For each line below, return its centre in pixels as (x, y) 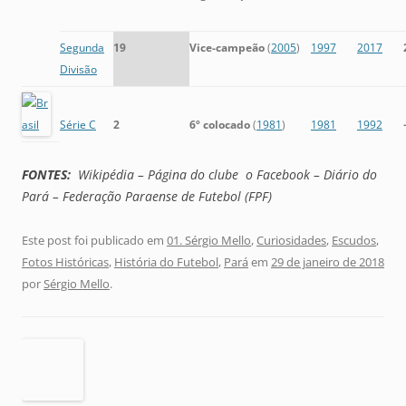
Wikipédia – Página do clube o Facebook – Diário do (224, 175)
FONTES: (46, 175)
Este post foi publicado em (94, 241)
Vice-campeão (227, 48)
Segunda (82, 48)
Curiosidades (291, 241)
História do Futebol (166, 262)
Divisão (78, 70)
